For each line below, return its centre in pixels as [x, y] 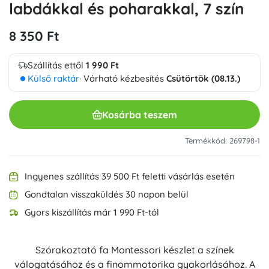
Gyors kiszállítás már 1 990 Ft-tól [92, 212]
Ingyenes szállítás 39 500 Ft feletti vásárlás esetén [130, 176]
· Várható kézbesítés [123, 78]
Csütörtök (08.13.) [203, 78]
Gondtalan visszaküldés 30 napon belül [107, 194]
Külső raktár [53, 78]
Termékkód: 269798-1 [222, 141]
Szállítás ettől [57, 65]
